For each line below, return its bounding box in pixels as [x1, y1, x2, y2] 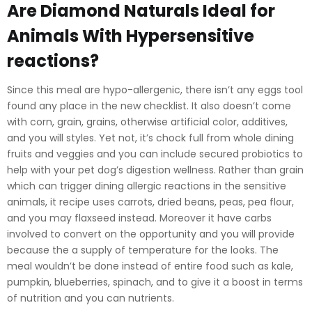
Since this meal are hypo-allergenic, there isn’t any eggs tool [7, 82, 303, 97]
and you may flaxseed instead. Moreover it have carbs [7, 210, 272, 225]
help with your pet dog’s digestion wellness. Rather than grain [7, 162, 304, 177]
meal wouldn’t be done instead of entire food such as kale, [7, 258, 293, 273]
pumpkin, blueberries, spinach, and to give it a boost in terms [7, 274, 303, 289]
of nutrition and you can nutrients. [7, 290, 174, 305]
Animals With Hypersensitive [7, 24, 254, 47]
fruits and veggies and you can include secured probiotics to [7, 146, 303, 161]
